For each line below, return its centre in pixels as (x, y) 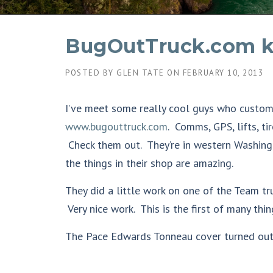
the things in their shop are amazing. (149, 163)
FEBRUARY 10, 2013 (223, 73)
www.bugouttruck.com (116, 126)
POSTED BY (91, 73)
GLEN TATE (140, 73)
